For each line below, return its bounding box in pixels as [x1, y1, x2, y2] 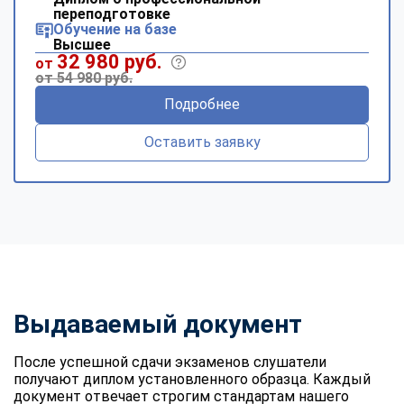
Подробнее [164, 95, 240, 113]
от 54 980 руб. [35, 69, 133, 87]
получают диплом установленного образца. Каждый [14, 370, 371, 388]
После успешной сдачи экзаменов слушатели [14, 353, 326, 371]
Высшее [53, 35, 111, 53]
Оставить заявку [143, 133, 261, 151]
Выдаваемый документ [14, 308, 302, 339]
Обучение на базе [53, 20, 177, 38]
